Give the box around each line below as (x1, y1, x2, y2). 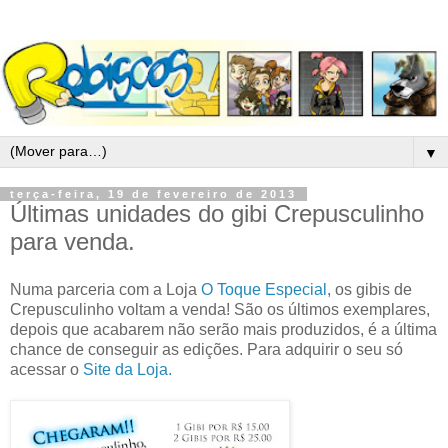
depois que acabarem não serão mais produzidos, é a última (10, 320, 437, 338)
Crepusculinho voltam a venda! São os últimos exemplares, (10, 300, 430, 318)
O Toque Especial (201, 280, 327, 298)
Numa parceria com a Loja (10, 280, 201, 298)
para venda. (10, 228, 135, 256)
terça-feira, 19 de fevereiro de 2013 (10, 188, 297, 201)
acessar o (10, 360, 83, 378)
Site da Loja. (83, 360, 172, 378)
